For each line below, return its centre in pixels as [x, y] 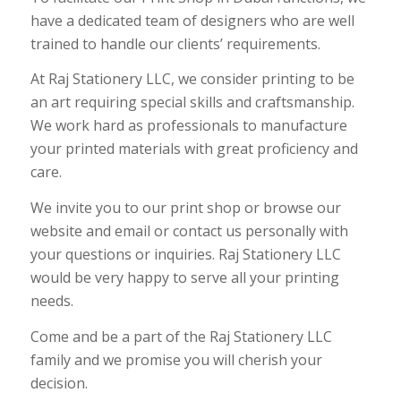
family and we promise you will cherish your [176, 359]
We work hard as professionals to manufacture [188, 126]
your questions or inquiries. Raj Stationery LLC [185, 254]
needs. [51, 300]
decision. [59, 383]
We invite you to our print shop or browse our [185, 207]
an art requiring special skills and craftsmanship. [192, 102]
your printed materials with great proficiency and [194, 149]
